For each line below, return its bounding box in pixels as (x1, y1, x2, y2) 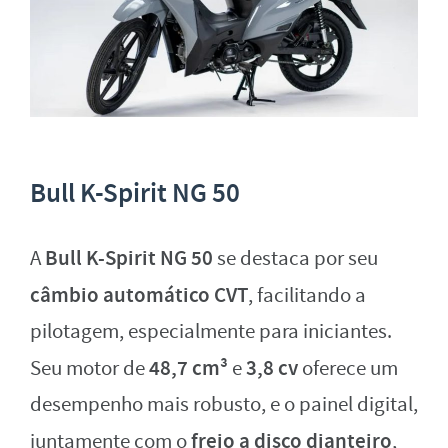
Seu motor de (30, 354, 149, 382)
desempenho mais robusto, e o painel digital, (30, 390, 418, 418)
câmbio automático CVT (30, 280, 248, 309)
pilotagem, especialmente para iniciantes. (30, 317, 392, 345)
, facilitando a (248, 281, 366, 309)
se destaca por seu (213, 244, 378, 272)
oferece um (298, 354, 398, 382)
